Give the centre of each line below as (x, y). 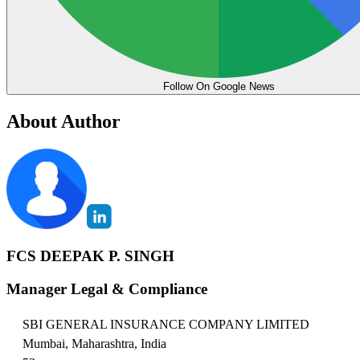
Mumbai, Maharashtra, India (94, 344)
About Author (63, 122)
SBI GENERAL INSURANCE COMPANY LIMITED (166, 325)
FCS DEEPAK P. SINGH (90, 256)
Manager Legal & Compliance (107, 288)
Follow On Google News (219, 87)
